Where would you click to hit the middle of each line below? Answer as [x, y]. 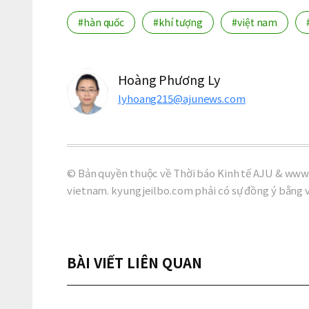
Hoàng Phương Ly [169, 79]
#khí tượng [178, 22]
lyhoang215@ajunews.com [182, 98]
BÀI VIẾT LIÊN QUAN [135, 262]
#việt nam [255, 22]
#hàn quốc [101, 22]
